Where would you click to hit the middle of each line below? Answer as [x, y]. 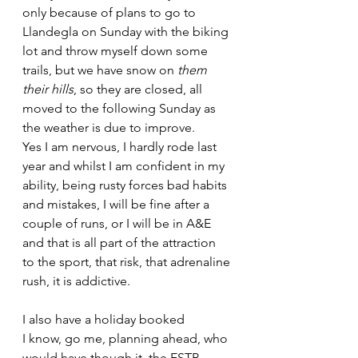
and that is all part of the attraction [121, 243]
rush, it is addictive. [76, 281]
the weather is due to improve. [109, 127]
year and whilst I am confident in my [125, 166]
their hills [48, 89]
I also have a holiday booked [105, 319]
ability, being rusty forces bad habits [126, 185]
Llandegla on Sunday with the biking [127, 32]
